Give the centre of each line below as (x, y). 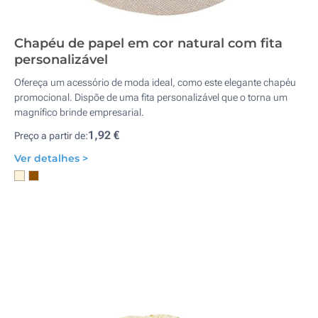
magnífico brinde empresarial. (79, 112)
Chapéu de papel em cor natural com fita (148, 43)
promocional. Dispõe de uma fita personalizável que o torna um (151, 97)
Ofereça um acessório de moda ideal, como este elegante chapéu (155, 82)
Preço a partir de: (51, 136)
